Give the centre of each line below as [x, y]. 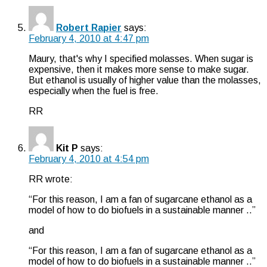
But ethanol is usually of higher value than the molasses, [145, 80]
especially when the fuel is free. [94, 91]
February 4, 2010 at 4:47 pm [89, 38]
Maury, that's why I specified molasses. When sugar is [141, 58]
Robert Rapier [89, 27]
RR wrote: [51, 179]
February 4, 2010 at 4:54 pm [89, 159]
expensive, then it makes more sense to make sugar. [139, 69]
